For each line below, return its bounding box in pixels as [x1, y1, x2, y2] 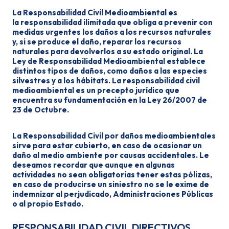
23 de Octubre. [12, 105, 69, 114]
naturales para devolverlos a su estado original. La [12, 47, 203, 56]
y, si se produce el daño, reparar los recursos [12, 37, 181, 47]
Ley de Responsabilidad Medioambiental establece [12, 56, 205, 66]
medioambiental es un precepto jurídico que [12, 85, 179, 95]
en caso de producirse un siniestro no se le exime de [12, 179, 209, 189]
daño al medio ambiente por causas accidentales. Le [12, 150, 209, 160]
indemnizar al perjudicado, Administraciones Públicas [12, 189, 213, 199]
